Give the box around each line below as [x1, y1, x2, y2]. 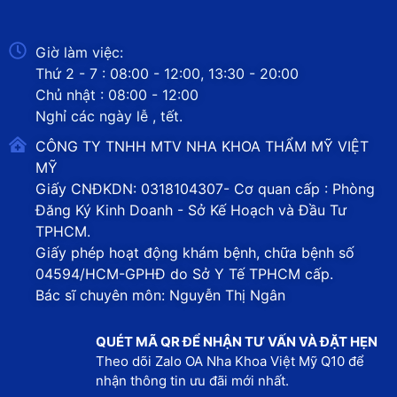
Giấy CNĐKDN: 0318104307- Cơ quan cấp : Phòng [35, 180, 375, 198]
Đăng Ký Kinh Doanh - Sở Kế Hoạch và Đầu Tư [35, 201, 346, 220]
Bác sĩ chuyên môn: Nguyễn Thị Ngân [35, 286, 285, 305]
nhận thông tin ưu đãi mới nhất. [95, 372, 289, 390]
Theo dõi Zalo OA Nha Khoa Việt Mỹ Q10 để [95, 353, 364, 370]
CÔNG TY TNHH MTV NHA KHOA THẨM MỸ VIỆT [35, 137, 369, 156]
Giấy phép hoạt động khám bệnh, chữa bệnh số [35, 244, 354, 262]
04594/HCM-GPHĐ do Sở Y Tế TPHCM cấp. [35, 265, 333, 284]
